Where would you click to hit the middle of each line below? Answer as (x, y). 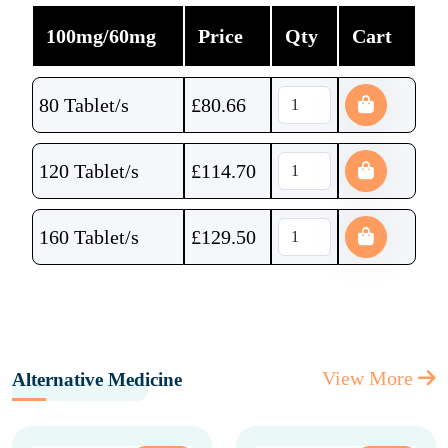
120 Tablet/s (89, 171)
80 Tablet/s (84, 105)
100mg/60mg (100, 36)
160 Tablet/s (89, 237)
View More (370, 378)
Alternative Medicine (97, 379)
